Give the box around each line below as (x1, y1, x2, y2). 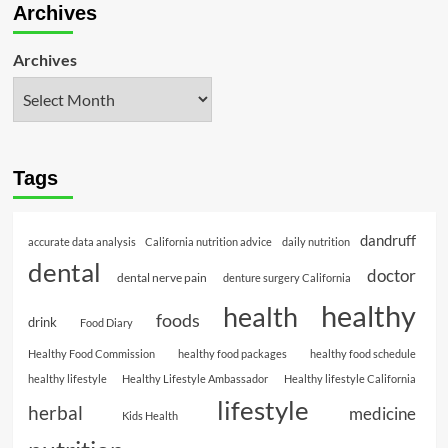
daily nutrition (281, 235, 350, 249)
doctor (366, 266, 416, 287)
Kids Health (121, 409, 178, 423)
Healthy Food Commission (27, 347, 155, 361)
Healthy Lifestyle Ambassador (122, 372, 268, 386)
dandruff (359, 231, 416, 250)
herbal (27, 401, 83, 425)
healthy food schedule (309, 347, 416, 361)
